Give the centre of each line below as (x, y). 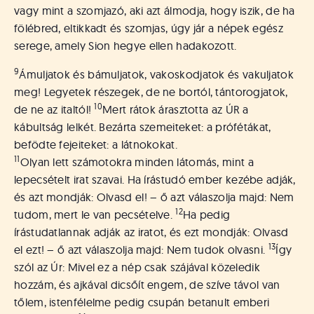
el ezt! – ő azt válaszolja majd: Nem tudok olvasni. (141, 250)
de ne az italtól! (54, 109)
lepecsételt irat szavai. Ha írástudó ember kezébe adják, (155, 179)
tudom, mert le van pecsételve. (95, 214)
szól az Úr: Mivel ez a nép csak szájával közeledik (137, 267)
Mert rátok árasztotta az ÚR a (176, 109)
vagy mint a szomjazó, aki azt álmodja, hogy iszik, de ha (155, 11)
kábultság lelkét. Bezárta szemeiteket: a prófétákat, (143, 127)
